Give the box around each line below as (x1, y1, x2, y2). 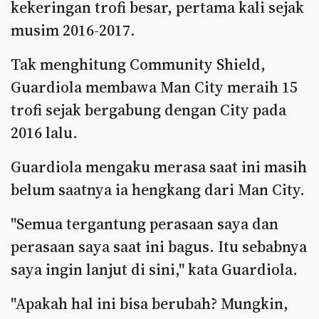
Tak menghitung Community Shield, (11, 53, 266, 75)
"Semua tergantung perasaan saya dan (11, 213, 278, 234)
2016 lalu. (11, 122, 78, 143)
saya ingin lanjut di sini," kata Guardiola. (11, 258, 298, 280)
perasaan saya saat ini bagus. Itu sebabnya (11, 236, 307, 257)
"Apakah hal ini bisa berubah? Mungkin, (11, 293, 288, 314)
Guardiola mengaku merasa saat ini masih (11, 156, 307, 177)
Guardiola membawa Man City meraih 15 (11, 76, 298, 98)
